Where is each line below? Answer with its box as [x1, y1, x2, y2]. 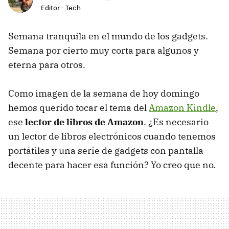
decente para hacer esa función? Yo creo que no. [8, 159, 216, 171]
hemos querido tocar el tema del [8, 102, 149, 113]
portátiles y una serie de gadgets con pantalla [8, 145, 203, 156]
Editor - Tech [41, 3, 81, 12]
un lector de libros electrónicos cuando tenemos [8, 130, 216, 142]
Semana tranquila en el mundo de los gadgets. [8, 30, 208, 42]
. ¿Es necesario [144, 116, 209, 128]
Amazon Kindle [149, 102, 216, 113]
